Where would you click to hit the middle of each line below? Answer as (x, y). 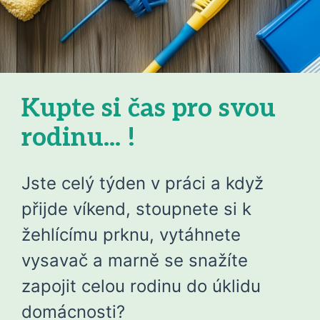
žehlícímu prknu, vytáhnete (131, 235)
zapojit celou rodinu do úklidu (141, 286)
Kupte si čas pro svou (149, 109)
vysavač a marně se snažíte (135, 260)
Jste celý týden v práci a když (142, 183)
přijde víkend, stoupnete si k (136, 209)
